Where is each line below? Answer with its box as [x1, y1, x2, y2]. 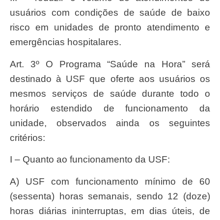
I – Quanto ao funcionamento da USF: [12, 154, 170, 165]
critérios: [10, 132, 45, 143]
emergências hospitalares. [10, 37, 121, 48]
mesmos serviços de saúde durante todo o [10, 88, 210, 99]
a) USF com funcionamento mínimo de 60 [10, 176, 19, 187]
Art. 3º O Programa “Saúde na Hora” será [10, 58, 16, 69]
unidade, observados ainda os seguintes [10, 117, 210, 128]
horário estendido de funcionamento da [10, 103, 210, 113]
